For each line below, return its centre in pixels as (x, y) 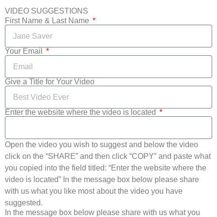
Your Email (25, 51)
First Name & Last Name (48, 21)
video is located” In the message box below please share (102, 180)
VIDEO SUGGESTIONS (46, 11)
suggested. (24, 203)
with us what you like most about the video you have (94, 191)
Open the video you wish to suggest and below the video (101, 145)
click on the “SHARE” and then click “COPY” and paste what (108, 156)
